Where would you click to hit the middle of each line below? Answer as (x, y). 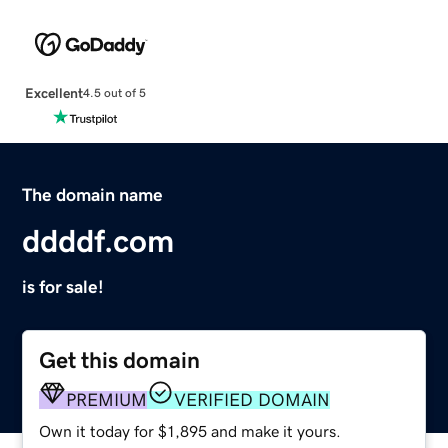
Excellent (53, 92)
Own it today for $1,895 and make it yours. (190, 430)
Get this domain (120, 360)
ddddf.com (98, 240)
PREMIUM (107, 399)
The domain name (93, 194)
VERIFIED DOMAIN (252, 399)
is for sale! (63, 286)
